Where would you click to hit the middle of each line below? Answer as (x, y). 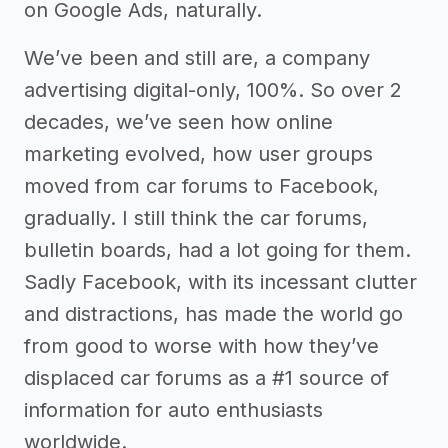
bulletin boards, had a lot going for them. (217, 250)
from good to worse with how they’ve (201, 346)
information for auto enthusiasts (173, 410)
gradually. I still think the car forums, (196, 218)
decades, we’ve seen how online (178, 122)
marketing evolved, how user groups (198, 154)
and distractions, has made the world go (213, 314)
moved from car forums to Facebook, (201, 186)
